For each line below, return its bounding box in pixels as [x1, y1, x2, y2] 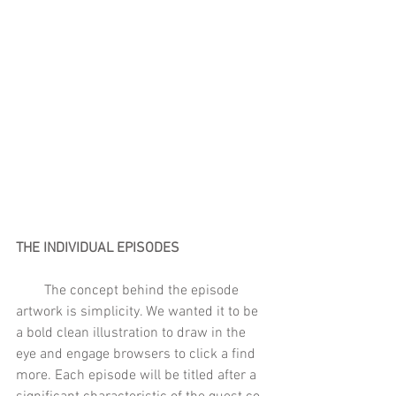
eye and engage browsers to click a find [16, 346, 259, 364]
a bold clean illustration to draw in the [16, 324, 249, 343]
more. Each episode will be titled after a [16, 367, 260, 385]
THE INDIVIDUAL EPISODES [16, 240, 187, 258]
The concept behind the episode [16, 282, 44, 301]
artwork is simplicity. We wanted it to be [16, 303, 262, 322]
